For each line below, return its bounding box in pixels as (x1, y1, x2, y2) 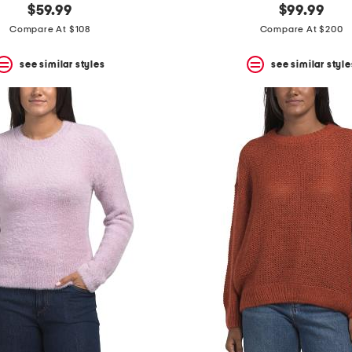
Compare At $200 (259, 24, 343, 35)
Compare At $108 (9, 24, 90, 35)
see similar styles (20, 59, 105, 69)
